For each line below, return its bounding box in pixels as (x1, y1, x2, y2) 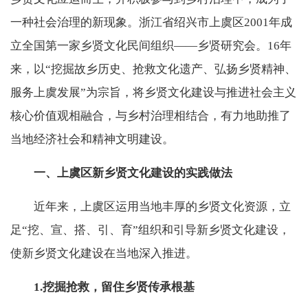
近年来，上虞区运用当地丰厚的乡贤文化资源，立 (34, 199, 291, 213)
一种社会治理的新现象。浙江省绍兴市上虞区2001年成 (10, 15, 292, 29)
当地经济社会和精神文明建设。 (10, 132, 174, 146)
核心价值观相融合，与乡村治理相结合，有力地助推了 (10, 109, 291, 122)
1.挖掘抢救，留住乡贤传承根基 (34, 280, 195, 294)
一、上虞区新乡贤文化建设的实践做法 (34, 166, 232, 179)
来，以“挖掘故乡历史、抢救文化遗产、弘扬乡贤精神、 (10, 62, 296, 76)
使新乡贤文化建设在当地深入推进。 (10, 246, 197, 260)
